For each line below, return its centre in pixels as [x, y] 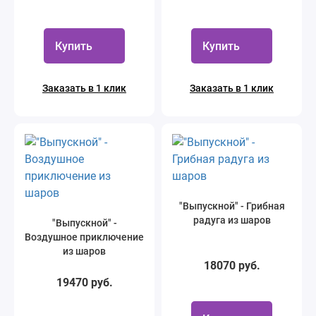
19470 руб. [84, 282]
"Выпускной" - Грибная [232, 206]
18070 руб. [232, 266]
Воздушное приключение [84, 237]
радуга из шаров [232, 220]
